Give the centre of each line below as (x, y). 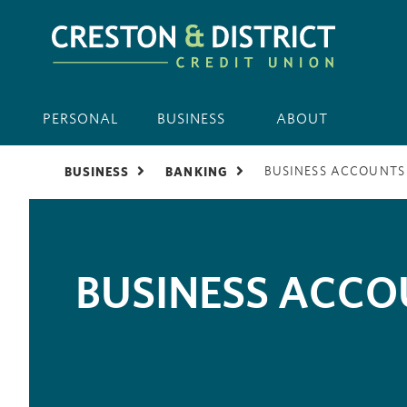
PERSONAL (80, 119)
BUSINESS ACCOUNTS (334, 170)
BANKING (197, 172)
